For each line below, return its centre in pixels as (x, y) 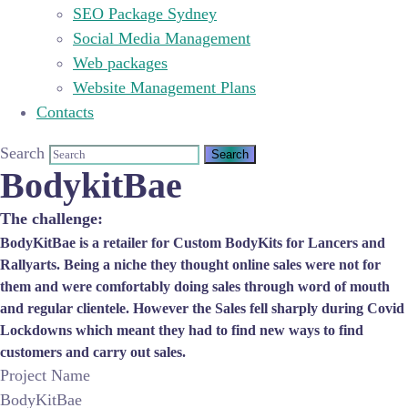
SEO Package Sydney (145, 14)
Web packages (120, 63)
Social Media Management (162, 38)
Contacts (65, 112)
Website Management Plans (164, 87)
